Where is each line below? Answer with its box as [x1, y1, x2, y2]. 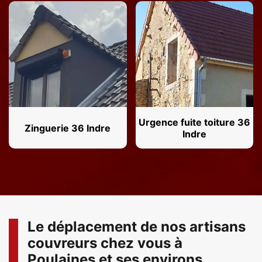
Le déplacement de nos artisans [27, 218, 246, 236]
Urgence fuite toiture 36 [138, 116, 250, 128]
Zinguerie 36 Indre [25, 122, 111, 134]
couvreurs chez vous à [27, 235, 182, 252]
